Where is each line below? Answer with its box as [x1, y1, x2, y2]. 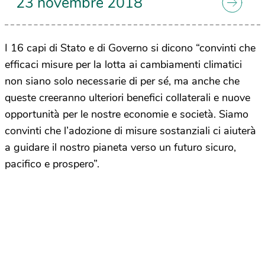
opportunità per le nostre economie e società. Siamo [5, 106, 248, 121]
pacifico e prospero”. [5, 156, 99, 171]
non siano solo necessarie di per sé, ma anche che [5, 73, 240, 88]
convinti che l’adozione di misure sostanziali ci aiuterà [5, 123, 256, 138]
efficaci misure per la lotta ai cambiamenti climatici [5, 57, 242, 72]
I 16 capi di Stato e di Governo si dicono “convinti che [5, 40, 256, 55]
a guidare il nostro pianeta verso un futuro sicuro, [5, 140, 236, 154]
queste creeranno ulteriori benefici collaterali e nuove [5, 90, 250, 105]
